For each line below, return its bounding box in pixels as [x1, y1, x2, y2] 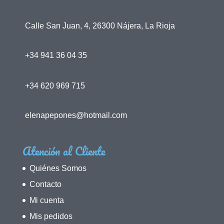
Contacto [29, 179, 61, 188]
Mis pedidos [29, 211, 72, 220]
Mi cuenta [29, 195, 64, 204]
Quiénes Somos [29, 163, 86, 172]
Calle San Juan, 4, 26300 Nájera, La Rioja [24, 21, 175, 30]
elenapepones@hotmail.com [24, 110, 127, 119]
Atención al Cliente [22, 141, 105, 160]
